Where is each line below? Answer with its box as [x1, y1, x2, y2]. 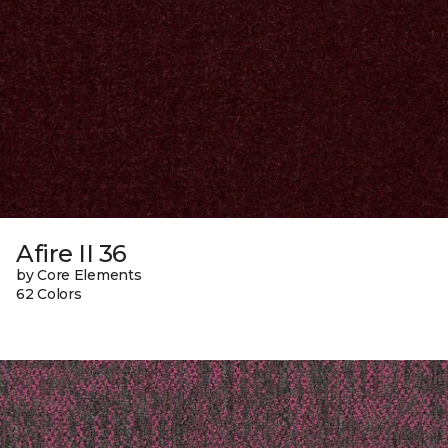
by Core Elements [16, 266, 142, 285]
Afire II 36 [16, 239, 127, 269]
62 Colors [16, 285, 82, 304]
